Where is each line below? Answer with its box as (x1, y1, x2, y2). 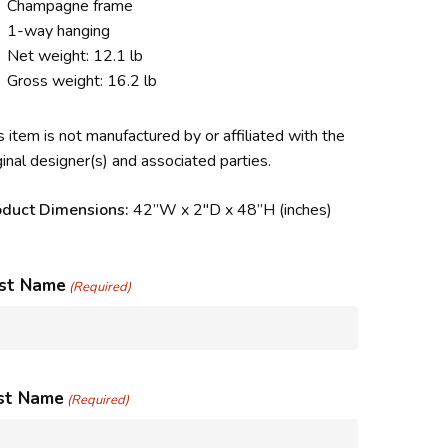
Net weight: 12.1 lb (7, 45, 144, 68)
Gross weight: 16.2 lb (7, 70, 158, 93)
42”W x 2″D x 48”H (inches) (133, 199, 333, 222)
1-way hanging (7, 20, 111, 43)
